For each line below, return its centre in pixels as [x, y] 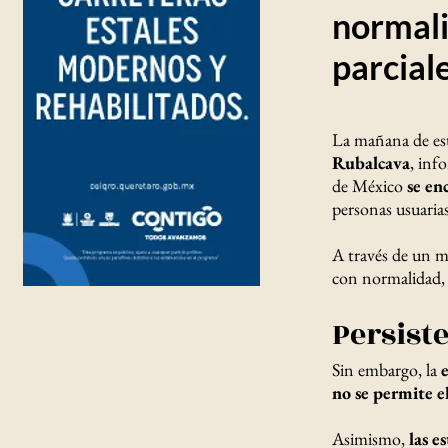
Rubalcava [371, 162]
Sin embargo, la [386, 369]
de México [369, 185]
